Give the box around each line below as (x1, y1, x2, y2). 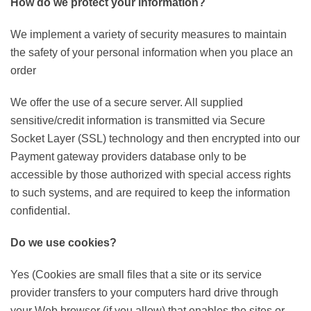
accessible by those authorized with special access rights (10, 169, 291, 180)
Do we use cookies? (10, 237, 117, 249)
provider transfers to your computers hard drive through (10, 287, 278, 299)
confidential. (10, 205, 70, 217)
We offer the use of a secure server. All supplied (10, 96, 243, 108)
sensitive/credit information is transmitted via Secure (10, 115, 265, 126)
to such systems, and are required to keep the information (10, 187, 290, 199)
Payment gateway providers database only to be (10, 151, 246, 162)
